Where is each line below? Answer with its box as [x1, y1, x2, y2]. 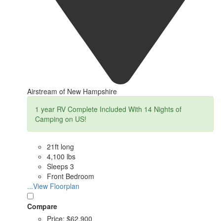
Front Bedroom [47, 171, 94, 181]
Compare [27, 201, 57, 211]
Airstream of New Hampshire [27, 86, 117, 96]
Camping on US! [35, 113, 86, 124]
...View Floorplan [27, 181, 79, 191]
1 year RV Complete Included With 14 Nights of [35, 104, 182, 114]
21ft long [47, 141, 74, 151]
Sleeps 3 [47, 161, 74, 171]
